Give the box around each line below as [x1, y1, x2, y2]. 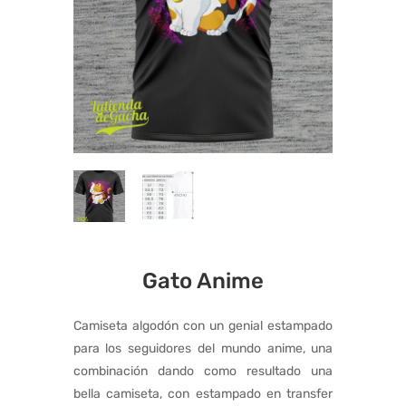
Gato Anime [141, 268, 264, 295]
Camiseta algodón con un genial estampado [72, 318, 333, 334]
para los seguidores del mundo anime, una [72, 341, 333, 357]
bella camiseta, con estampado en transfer [72, 386, 333, 402]
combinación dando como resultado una [72, 363, 333, 380]
